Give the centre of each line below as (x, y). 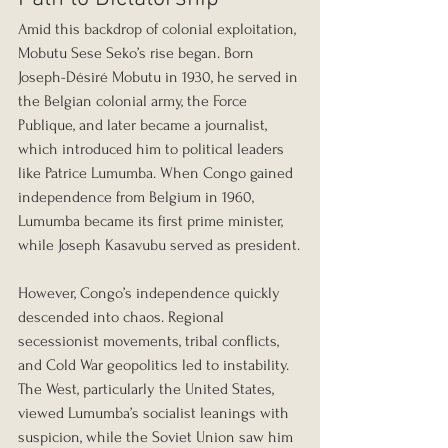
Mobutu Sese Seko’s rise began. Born (138, 53)
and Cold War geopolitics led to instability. (155, 365)
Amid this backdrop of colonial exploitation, (159, 29)
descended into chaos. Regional (123, 317)
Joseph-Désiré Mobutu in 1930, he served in (160, 77)
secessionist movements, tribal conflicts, (150, 341)
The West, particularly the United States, (148, 389)
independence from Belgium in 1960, (138, 197)
